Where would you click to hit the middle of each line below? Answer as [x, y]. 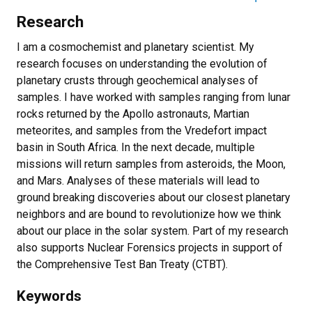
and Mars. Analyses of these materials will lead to [138, 181]
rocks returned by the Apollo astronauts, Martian [133, 114]
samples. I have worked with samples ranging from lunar [154, 97]
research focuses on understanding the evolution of [142, 64]
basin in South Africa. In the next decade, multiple [136, 147]
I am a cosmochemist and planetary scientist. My [135, 47]
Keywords [49, 296]
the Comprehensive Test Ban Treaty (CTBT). [122, 264]
